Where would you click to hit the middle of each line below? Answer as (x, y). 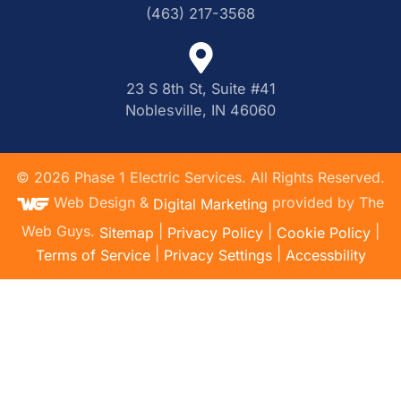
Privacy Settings (218, 256)
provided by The (326, 203)
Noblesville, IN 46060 (200, 110)
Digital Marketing (210, 204)
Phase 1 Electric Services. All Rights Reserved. (227, 177)
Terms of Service (93, 256)
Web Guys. (58, 230)
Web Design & (103, 203)
